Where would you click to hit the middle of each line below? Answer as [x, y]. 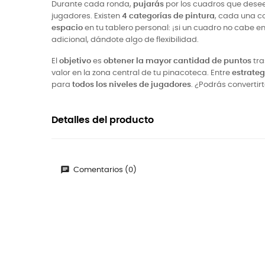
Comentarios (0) [104, 170]
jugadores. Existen [87, 16]
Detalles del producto [103, 120]
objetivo [75, 61]
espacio [67, 28]
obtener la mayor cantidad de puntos [177, 61]
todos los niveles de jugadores [132, 85]
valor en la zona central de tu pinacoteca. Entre [142, 73]
